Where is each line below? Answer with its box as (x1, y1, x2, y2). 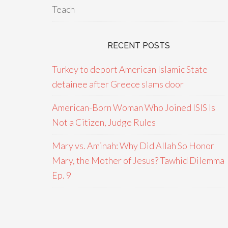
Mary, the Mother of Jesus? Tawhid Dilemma (52, 155, 224, 166)
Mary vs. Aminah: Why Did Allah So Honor (52, 140, 214, 151)
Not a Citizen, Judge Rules (52, 117, 156, 128)
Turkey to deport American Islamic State (52, 64, 208, 75)
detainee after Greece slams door (52, 78, 184, 90)
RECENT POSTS (107, 41, 170, 50)
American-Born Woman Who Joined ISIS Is (52, 102, 215, 113)
